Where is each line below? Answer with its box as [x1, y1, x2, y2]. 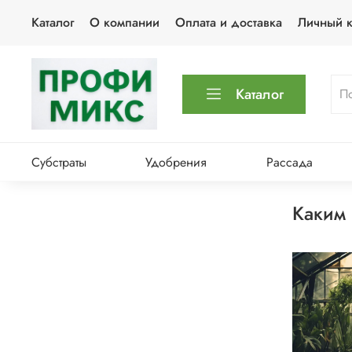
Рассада [266, 152, 313, 171]
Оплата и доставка [175, 13, 282, 31]
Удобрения [145, 152, 207, 171]
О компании [90, 13, 159, 31]
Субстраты [31, 152, 86, 171]
